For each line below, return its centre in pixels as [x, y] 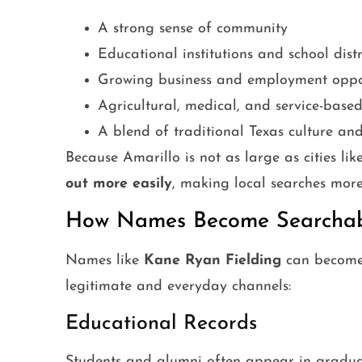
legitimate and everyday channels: [178, 287]
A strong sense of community [192, 29]
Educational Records [161, 324]
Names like [104, 261]
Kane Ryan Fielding [212, 261]
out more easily [118, 184]
